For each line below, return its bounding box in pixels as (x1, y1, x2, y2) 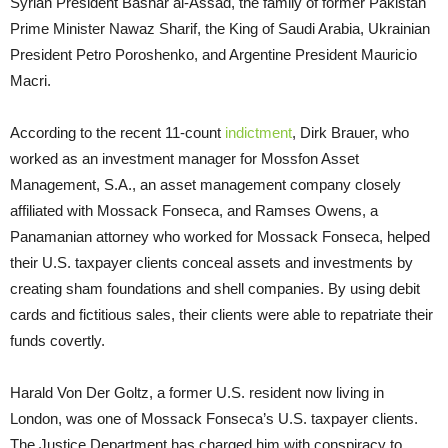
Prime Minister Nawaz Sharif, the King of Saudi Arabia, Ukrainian (10, 19, 430, 37)
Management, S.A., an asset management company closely (10, 175, 401, 193)
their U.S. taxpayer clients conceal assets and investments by (10, 253, 413, 271)
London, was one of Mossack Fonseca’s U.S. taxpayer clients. (10, 409, 418, 427)
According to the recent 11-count (10, 123, 225, 141)
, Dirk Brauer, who (292, 123, 409, 141)
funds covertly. (10, 331, 105, 349)
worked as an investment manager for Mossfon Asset (10, 149, 359, 167)
